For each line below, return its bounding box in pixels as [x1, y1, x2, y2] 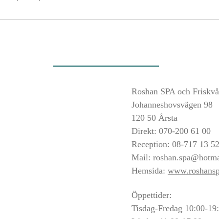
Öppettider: [131, 190, 172, 200]
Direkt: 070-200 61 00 [131, 126, 211, 136]
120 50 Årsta [131, 113, 177, 123]
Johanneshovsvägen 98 [131, 100, 213, 109]
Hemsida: [131, 166, 168, 175]
